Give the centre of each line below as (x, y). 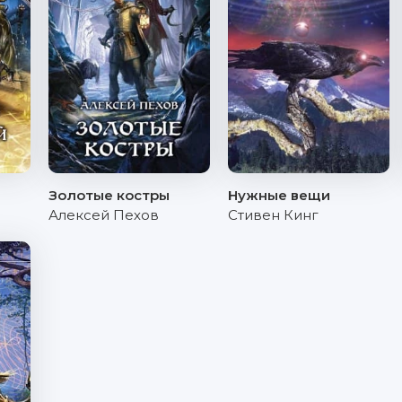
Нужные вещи (279, 195)
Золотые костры (109, 195)
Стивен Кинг (273, 215)
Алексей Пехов (104, 215)
